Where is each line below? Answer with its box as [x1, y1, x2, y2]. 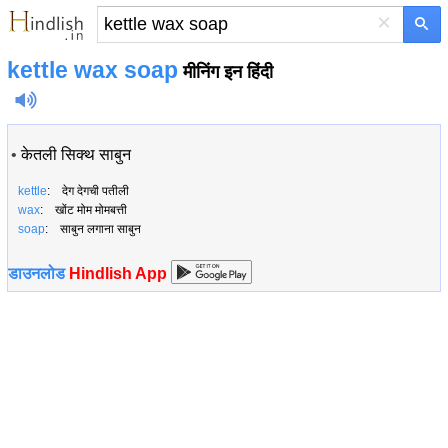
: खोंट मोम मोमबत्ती [40, 203, 127, 217]
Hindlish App [69, 265, 167, 282]
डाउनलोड [8, 265, 69, 282]
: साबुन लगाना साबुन [45, 222, 141, 236]
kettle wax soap [7, 57, 178, 83]
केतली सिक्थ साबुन [21, 146, 131, 163]
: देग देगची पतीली [47, 184, 129, 198]
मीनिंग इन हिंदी [178, 62, 273, 82]
